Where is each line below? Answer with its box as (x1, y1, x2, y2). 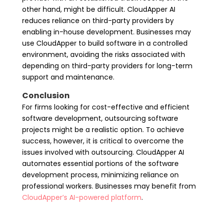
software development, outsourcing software (22, 113, 178, 123)
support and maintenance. (22, 72, 114, 82)
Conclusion (22, 89, 70, 101)
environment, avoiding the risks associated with (22, 49, 185, 59)
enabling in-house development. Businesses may (22, 27, 191, 37)
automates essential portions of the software (22, 158, 179, 168)
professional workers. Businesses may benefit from (22, 181, 196, 191)
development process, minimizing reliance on (22, 169, 179, 180)
